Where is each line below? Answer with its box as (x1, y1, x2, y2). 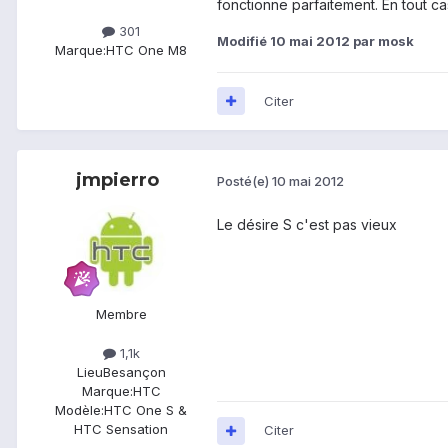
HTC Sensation (74, 421, 168, 438)
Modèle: (55, 402, 104, 419)
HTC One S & (104, 402, 187, 419)
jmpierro (75, 168, 159, 191)
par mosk (350, 32, 414, 49)
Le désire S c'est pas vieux (217, 215, 397, 233)
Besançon (102, 364, 166, 381)
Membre (95, 305, 147, 322)
